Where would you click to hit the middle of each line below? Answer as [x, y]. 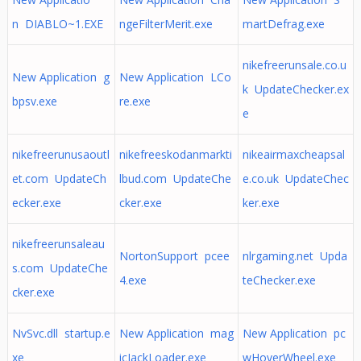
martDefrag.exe [283, 24]
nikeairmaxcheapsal [293, 154]
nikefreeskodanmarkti [175, 154]
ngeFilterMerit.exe [166, 24]
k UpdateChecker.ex [295, 89]
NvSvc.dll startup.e [61, 333]
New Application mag [176, 333]
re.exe [135, 101]
